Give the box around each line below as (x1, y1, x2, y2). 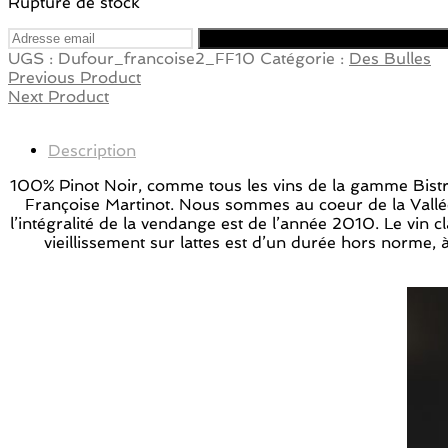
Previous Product (8, 67, 141, 87)
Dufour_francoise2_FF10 (58, 48, 255, 68)
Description (48, 140, 136, 160)
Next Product (8, 86, 109, 106)
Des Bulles (349, 48, 431, 68)
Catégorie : (260, 48, 349, 68)
